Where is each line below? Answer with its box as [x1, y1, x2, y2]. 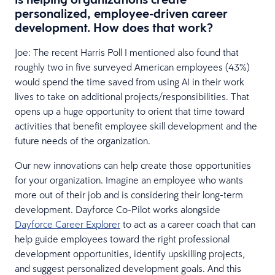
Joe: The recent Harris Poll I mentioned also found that [15, 45, 239, 58]
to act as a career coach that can [120, 217, 255, 230]
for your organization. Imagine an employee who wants [15, 173, 243, 186]
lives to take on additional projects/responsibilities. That [15, 90, 249, 103]
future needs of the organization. [15, 134, 150, 147]
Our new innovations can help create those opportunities [15, 158, 251, 171]
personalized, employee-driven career [15, 5, 228, 21]
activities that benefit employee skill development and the [15, 119, 257, 132]
